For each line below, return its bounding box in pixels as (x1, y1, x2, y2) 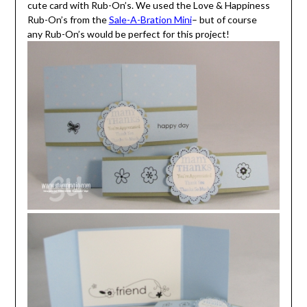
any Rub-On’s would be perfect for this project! (27, 28, 230, 40)
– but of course (191, 14, 257, 26)
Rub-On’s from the (27, 14, 109, 26)
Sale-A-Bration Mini (108, 14, 192, 26)
